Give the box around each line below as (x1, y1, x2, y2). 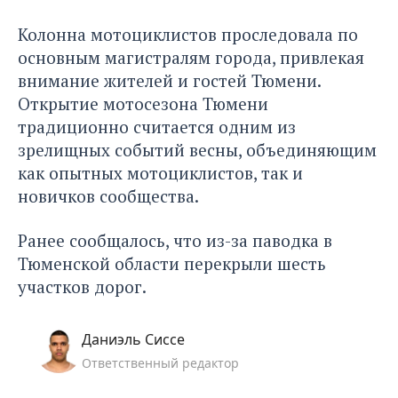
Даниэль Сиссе (82, 329, 185, 349)
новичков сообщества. (18, 184, 199, 207)
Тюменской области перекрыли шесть (18, 251, 326, 275)
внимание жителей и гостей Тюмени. (18, 68, 321, 92)
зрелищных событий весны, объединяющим (18, 138, 377, 161)
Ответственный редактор (82, 354, 239, 371)
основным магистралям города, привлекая (18, 45, 364, 68)
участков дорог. (18, 275, 150, 298)
